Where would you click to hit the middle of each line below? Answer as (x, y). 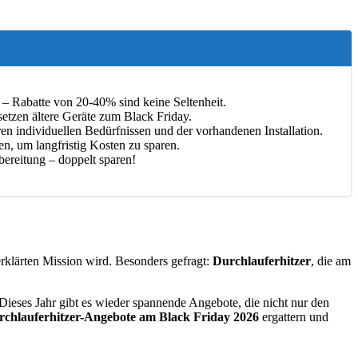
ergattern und (294, 316)
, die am (331, 261)
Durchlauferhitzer (262, 261)
